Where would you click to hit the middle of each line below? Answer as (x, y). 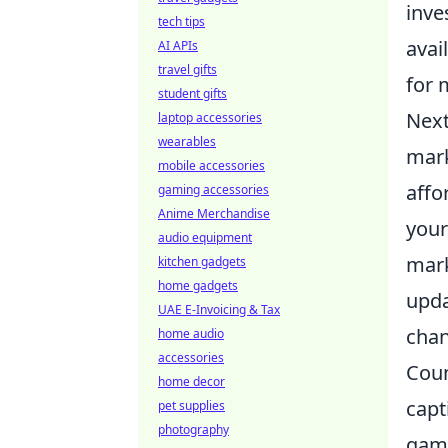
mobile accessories (211, 165)
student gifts (192, 93)
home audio (191, 333)
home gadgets (198, 285)
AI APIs (178, 45)
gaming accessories (213, 189)
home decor (191, 381)
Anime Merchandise (214, 213)
